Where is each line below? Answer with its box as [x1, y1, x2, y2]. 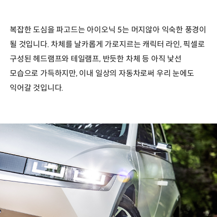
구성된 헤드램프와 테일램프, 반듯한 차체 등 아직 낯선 [10, 54, 182, 64]
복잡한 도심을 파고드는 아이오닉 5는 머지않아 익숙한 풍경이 [10, 25, 207, 35]
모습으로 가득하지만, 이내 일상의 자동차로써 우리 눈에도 [10, 68, 194, 79]
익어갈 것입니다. [10, 83, 64, 93]
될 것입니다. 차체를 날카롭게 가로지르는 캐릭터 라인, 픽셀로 [10, 39, 205, 50]
